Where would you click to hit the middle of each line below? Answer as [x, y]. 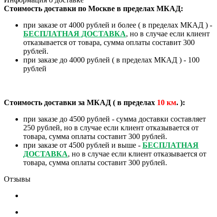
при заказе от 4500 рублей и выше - [83, 145]
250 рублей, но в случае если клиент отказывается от [111, 128]
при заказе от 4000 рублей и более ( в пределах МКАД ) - [118, 25]
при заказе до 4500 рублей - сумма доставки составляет [115, 119]
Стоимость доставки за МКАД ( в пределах [80, 103]
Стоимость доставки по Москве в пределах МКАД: [93, 9]
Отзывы [17, 179]
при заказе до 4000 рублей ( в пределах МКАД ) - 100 [111, 60]
